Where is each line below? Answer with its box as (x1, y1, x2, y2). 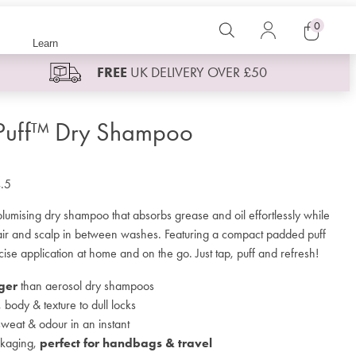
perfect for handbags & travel (40, 335, 212, 351)
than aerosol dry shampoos (17, 278, 154, 294)
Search (219, 23, 254, 38)
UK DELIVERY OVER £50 (126, 64, 267, 82)
